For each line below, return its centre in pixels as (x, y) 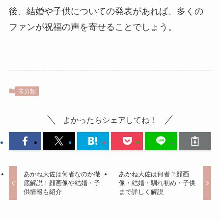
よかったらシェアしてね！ (110, 120)
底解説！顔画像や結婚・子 (62, 183)
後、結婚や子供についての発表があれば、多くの (106, 12)
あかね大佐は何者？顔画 (154, 174)
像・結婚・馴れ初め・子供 (157, 183)
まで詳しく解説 (141, 192)
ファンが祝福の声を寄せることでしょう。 (93, 27)
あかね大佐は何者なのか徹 (62, 174)
